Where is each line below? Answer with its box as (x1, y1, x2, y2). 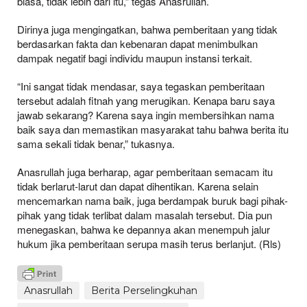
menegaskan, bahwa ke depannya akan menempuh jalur (17, 222, 270, 237)
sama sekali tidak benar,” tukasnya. (17, 136, 175, 151)
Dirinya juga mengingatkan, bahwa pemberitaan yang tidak (17, 22, 278, 37)
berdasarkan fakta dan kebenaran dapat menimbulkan (17, 36, 258, 51)
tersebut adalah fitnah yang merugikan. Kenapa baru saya (17, 93, 275, 108)
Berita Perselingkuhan (91, 284, 197, 297)
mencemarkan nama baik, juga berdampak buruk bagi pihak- (17, 193, 288, 208)
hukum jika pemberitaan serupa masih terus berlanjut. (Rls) (17, 236, 281, 251)
